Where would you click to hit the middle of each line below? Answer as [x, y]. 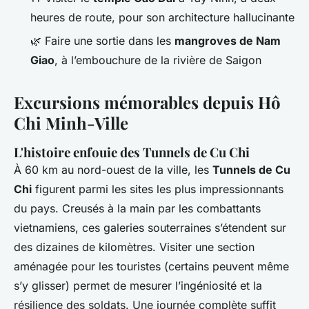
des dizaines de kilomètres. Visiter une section [134, 247]
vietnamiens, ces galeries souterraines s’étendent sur [150, 228]
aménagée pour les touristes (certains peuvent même [151, 267]
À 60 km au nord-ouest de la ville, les [113, 170]
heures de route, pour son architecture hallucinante [162, 17]
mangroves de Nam [228, 41]
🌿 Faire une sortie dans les [102, 41]
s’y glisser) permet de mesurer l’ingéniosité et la [138, 286]
